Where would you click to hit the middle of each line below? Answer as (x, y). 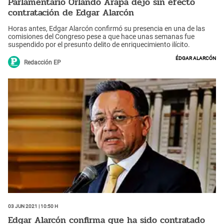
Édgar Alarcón (196, 57)
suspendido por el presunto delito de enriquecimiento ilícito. (99, 44)
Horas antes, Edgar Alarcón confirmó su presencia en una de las (106, 28)
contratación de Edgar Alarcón (71, 13)
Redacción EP (42, 62)
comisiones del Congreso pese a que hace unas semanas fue (101, 36)
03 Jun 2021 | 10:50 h (33, 206)
